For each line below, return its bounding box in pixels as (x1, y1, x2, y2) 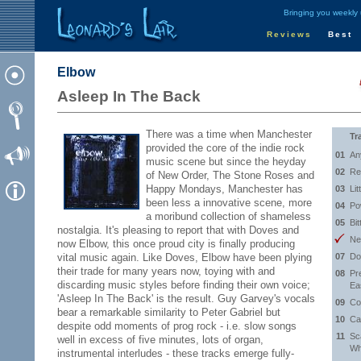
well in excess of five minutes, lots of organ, (57, 334, 263, 346)
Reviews (267, 30, 312, 39)
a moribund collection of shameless (146, 210, 311, 222)
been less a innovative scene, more (146, 197, 312, 209)
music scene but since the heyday (146, 156, 306, 168)
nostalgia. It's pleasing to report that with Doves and (57, 224, 299, 236)
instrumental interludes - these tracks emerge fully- (57, 347, 294, 359)
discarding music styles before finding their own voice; (57, 279, 310, 291)
